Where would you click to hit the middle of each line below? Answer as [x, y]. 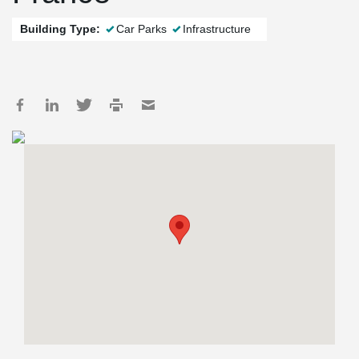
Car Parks [141, 29]
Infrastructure [217, 29]
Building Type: [60, 29]
